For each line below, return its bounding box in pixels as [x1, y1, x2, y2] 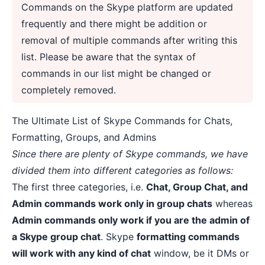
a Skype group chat [12, 231, 101, 243]
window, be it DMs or [151, 247, 249, 259]
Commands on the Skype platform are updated [21, 1, 233, 13]
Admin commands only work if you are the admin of [12, 214, 250, 226]
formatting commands [137, 231, 240, 243]
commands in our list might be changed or [21, 67, 211, 79]
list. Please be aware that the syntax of [21, 51, 196, 63]
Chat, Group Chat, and [146, 181, 248, 193]
